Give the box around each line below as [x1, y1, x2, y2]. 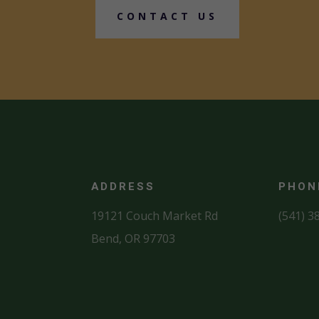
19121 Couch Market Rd [90, 207, 218, 224]
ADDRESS [90, 178, 155, 194]
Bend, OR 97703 [90, 230, 175, 246]
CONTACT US [117, 9, 219, 23]
